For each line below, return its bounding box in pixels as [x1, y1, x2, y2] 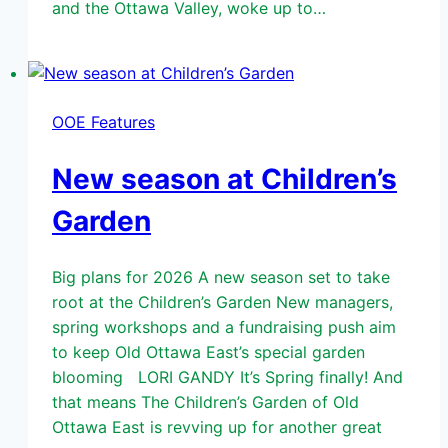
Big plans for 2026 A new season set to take [52, 267, 390, 288]
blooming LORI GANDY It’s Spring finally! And [52, 367, 403, 388]
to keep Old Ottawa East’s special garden [52, 342, 365, 363]
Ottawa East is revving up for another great [52, 417, 382, 438]
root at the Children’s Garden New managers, [52, 292, 393, 313]
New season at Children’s [52, 161, 397, 196]
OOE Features [52, 111, 155, 132]
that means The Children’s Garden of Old [52, 392, 359, 413]
